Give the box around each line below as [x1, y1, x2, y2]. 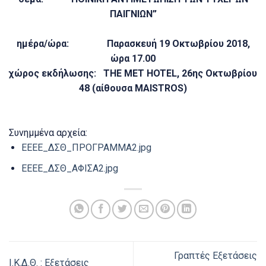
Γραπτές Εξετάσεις [174, 249, 257, 261]
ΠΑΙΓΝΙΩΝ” [109, 8, 157, 20]
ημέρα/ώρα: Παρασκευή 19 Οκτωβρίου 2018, [16, 38, 250, 50]
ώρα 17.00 [110, 53, 156, 65]
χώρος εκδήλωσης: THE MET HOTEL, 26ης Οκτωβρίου [9, 68, 257, 80]
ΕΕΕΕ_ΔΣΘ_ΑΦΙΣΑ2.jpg [21, 162, 118, 174]
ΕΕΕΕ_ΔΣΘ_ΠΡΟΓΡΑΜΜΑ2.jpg [21, 142, 151, 154]
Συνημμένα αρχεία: [9, 127, 87, 139]
